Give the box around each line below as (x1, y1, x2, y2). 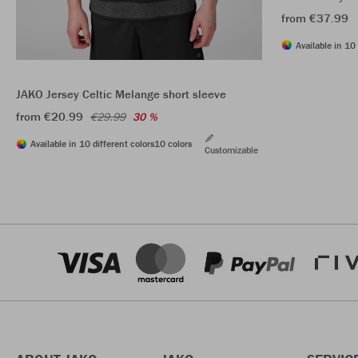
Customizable (205, 144, 258, 157)
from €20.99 (16, 109, 83, 125)
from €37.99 (281, 10, 348, 26)
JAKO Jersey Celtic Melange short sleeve (16, 86, 226, 102)
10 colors (154, 137, 192, 150)
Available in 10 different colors (30, 137, 154, 150)
